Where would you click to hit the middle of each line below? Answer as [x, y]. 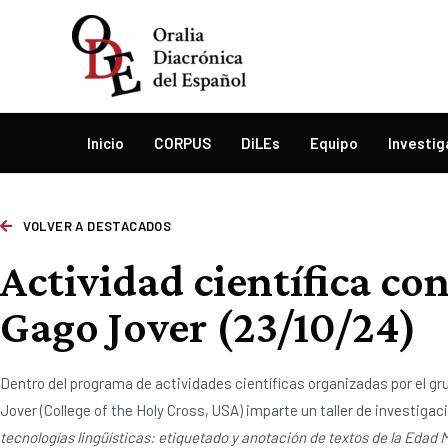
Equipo [334, 143]
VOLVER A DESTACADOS [97, 226]
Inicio [105, 143]
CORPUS [182, 143]
